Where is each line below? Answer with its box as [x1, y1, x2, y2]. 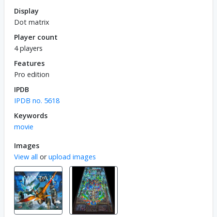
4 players [14, 43, 43, 53]
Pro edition [14, 69, 49, 79]
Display [14, 6, 39, 15]
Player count [14, 32, 58, 42]
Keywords [14, 110, 47, 120]
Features [14, 58, 45, 68]
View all [14, 152, 38, 161]
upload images [48, 152, 96, 161]
